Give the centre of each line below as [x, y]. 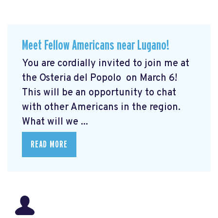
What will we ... [55, 122]
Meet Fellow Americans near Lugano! [96, 46]
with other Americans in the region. [101, 107]
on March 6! [152, 78]
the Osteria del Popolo [73, 78]
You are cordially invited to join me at [106, 64]
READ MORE [49, 144]
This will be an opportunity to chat [99, 93]
